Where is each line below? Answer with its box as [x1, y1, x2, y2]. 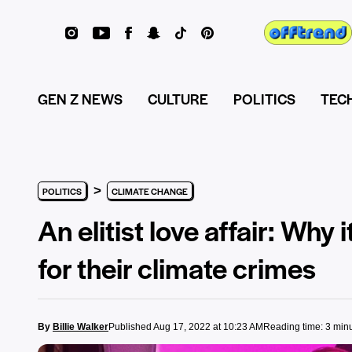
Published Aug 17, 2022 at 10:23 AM [108, 321, 263, 332]
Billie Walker [53, 321, 108, 332]
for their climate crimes [38, 247, 316, 288]
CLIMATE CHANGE [112, 185, 188, 197]
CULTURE [148, 88, 208, 108]
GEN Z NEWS [38, 88, 123, 108]
